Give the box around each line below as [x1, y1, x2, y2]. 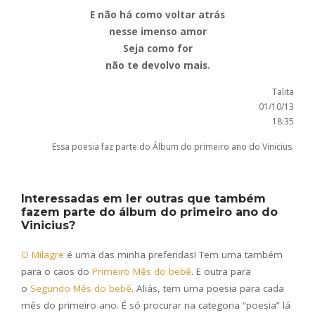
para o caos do [21, 265, 92, 278]
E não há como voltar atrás [90, 8, 225, 22]
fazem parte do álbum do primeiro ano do [21, 205, 278, 219]
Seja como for [122, 42, 193, 56]
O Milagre [21, 248, 64, 262]
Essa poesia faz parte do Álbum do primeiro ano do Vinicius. [52, 141, 294, 153]
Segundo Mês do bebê [30, 282, 131, 295]
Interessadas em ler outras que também [21, 192, 266, 206]
